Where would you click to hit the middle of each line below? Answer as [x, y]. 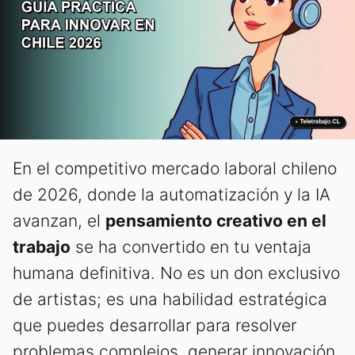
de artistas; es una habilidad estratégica [170, 300]
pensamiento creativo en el [216, 221]
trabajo [42, 247]
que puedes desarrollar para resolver [155, 326]
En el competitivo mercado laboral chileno [175, 169]
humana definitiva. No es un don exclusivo [176, 273]
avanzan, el [59, 221]
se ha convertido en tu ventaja [191, 247]
